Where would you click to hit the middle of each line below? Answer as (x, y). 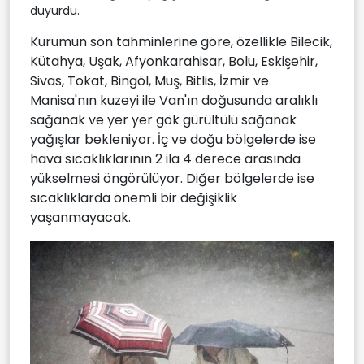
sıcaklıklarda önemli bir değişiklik (134, 197)
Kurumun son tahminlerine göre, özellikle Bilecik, (181, 41)
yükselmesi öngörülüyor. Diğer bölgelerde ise (172, 178)
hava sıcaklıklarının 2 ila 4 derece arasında (165, 158)
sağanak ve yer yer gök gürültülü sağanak (163, 119)
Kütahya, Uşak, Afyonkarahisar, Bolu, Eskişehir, (174, 61)
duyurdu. (55, 10)
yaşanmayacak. (80, 217)
